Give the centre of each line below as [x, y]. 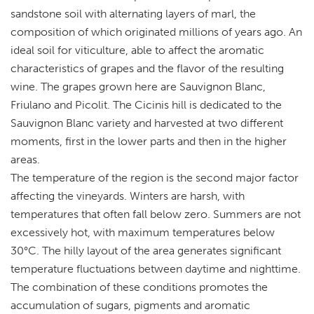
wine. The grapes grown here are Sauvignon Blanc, [138, 86]
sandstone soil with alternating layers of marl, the [133, 13]
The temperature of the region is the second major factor [155, 177]
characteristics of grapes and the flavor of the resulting [147, 68]
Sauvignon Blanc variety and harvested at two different [147, 123]
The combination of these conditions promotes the [139, 287]
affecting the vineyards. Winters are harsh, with [128, 196]
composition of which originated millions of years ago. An [156, 32]
